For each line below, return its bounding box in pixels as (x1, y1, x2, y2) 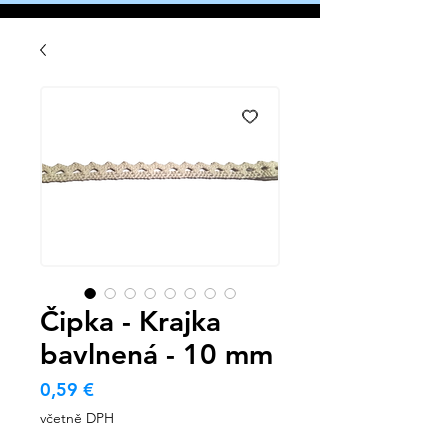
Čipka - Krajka (40, 304, 221, 339)
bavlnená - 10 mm (40, 337, 273, 372)
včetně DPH (40, 409, 114, 428)
